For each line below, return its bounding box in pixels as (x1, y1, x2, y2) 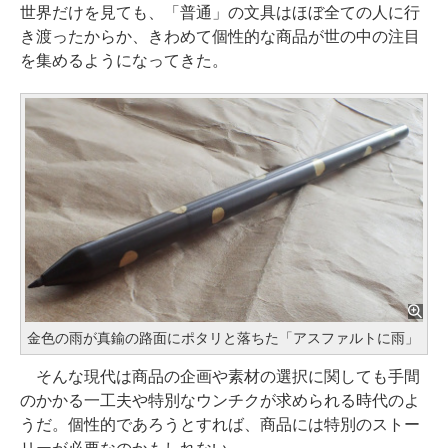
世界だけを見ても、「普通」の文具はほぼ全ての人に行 (20, 4, 420, 21)
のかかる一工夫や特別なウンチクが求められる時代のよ (20, 391, 420, 409)
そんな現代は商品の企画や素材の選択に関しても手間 (20, 367, 420, 385)
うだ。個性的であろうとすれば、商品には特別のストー (20, 415, 420, 433)
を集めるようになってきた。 (20, 52, 228, 69)
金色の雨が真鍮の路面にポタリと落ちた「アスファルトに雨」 (27, 329, 419, 346)
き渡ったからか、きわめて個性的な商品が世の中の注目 (20, 28, 420, 45)
